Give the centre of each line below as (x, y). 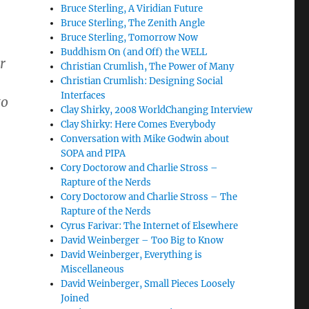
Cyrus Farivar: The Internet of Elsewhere (150, 226)
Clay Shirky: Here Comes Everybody (138, 124)
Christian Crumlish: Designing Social (142, 81)
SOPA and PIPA (93, 153)
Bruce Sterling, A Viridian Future (132, 9)
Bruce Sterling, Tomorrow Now (130, 38)
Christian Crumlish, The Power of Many (148, 67)
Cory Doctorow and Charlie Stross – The (149, 197)
